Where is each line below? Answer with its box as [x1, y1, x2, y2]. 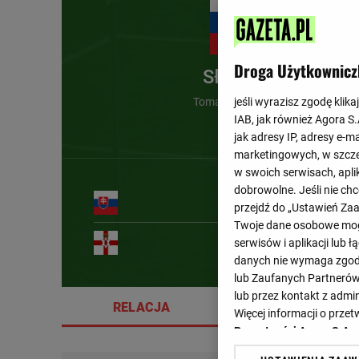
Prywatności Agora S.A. [234, 325, 353, 337]
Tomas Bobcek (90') [193, 95, 292, 108]
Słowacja [203, 66, 282, 88]
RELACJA [113, 300, 171, 315]
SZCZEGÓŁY [265, 300, 340, 315]
